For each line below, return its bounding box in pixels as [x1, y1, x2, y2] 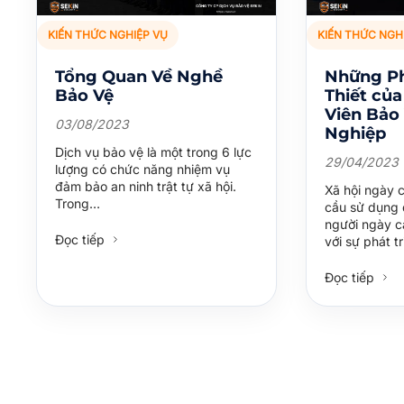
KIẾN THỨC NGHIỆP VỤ [48, 28, 168, 42]
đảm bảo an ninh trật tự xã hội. [55, 178, 236, 194]
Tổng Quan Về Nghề [55, 66, 223, 87]
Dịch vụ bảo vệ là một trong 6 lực [55, 143, 252, 160]
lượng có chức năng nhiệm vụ [55, 161, 230, 177]
